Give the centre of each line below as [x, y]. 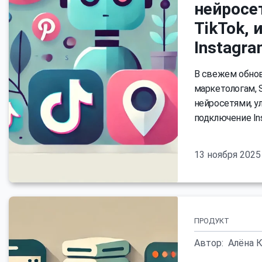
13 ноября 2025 [227, 155]
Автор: [208, 243]
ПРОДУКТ [211, 221]
